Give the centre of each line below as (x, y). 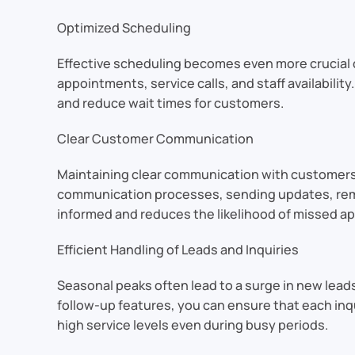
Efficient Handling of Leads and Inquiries (178, 250)
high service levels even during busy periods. (193, 325)
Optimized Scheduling (124, 28)
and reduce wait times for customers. (170, 103)
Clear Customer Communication (155, 139)
